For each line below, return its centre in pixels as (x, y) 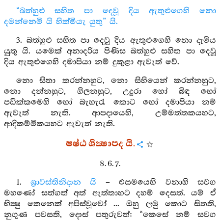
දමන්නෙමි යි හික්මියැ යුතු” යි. (61, 22)
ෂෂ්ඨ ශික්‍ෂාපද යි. (100, 144)
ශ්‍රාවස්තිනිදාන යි (64, 182)
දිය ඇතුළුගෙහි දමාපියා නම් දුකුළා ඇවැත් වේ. (92, 62)
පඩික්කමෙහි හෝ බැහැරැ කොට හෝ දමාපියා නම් (110, 102)
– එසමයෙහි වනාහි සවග (156, 182)
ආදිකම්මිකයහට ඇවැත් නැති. (59, 124)
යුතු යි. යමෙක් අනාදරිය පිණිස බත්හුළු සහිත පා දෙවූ (110, 51)
